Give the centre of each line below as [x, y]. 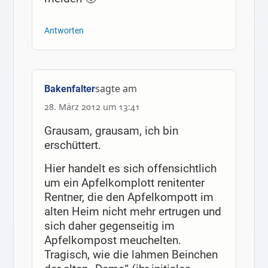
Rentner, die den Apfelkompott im [129, 197]
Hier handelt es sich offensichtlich [130, 169]
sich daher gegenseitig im [109, 226]
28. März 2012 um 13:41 [92, 107]
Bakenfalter [69, 89]
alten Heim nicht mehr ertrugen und [133, 212]
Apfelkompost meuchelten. [112, 240]
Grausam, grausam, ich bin [111, 130]
